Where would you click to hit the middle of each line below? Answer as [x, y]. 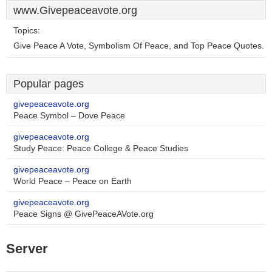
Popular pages [49, 84]
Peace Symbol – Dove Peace [69, 116]
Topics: [27, 31]
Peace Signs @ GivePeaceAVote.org [83, 214]
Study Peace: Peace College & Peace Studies [101, 148]
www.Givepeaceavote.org [75, 10]
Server [27, 249]
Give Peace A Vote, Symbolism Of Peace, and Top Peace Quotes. [139, 46]
